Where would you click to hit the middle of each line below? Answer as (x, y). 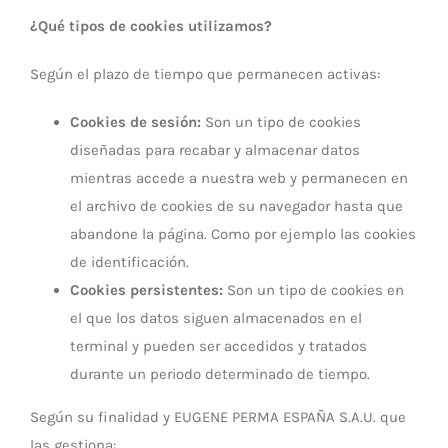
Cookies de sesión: (135, 122)
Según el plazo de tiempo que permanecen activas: (205, 74)
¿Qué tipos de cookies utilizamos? (151, 26)
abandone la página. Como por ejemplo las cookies (243, 234)
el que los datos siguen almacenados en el (216, 318)
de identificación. (129, 262)
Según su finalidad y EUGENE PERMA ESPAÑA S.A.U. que (218, 417)
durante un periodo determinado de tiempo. (220, 374)
